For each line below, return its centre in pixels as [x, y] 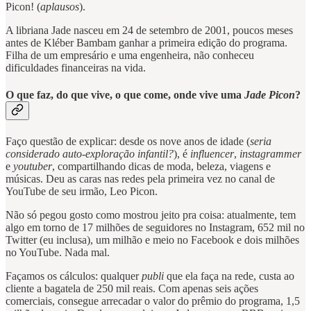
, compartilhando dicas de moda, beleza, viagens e [161, 166]
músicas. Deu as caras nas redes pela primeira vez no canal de [140, 178]
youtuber [33, 166]
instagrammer [270, 153]
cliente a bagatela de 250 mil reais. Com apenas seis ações [132, 288]
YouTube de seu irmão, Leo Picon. [82, 191]
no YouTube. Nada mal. [58, 252]
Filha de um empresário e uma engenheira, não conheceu [130, 56]
